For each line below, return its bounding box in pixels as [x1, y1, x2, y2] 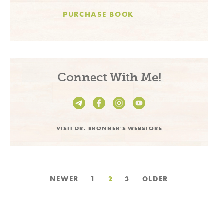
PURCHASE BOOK [62, 10, 135, 19]
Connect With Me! [57, 71, 161, 84]
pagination [12, 188, 97, 206]
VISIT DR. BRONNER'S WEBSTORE [56, 125, 162, 132]
